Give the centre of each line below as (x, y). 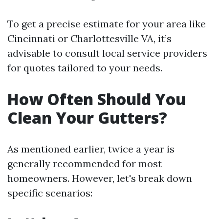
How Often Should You (97, 99)
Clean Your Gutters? (87, 118)
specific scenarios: (50, 193)
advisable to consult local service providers (107, 53)
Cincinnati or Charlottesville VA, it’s (89, 38)
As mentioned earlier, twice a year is (91, 149)
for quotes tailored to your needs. (85, 68)
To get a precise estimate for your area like (107, 24)
